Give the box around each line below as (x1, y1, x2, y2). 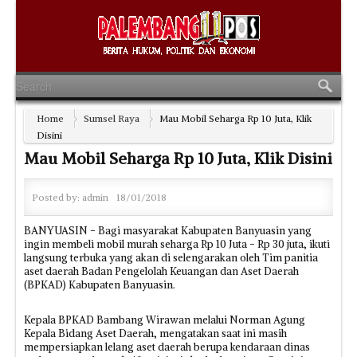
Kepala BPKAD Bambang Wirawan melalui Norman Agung (24, 313, 305, 327)
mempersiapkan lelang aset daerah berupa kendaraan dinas (24, 340, 310, 354)
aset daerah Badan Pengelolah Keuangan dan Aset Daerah (24, 265, 299, 278)
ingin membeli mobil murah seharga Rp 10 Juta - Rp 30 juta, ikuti (24, 237, 330, 251)
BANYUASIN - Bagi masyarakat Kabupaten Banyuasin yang (24, 224, 312, 237)
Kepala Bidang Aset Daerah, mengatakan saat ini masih (24, 327, 287, 340)
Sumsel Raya (84, 112, 139, 124)
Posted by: (32, 191, 80, 203)
